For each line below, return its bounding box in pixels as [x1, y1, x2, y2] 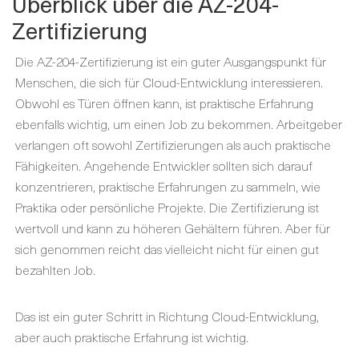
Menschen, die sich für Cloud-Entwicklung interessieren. [15, 72, 323, 91]
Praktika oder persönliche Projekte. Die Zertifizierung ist [15, 197, 319, 216]
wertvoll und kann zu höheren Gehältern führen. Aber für [15, 218, 330, 237]
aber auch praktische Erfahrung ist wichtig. [15, 327, 248, 346]
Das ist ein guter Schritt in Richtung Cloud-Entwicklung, [15, 306, 319, 325]
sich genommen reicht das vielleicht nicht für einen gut [15, 239, 319, 258]
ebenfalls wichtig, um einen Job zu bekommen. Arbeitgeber [15, 114, 342, 133]
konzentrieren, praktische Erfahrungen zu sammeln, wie [15, 176, 321, 196]
